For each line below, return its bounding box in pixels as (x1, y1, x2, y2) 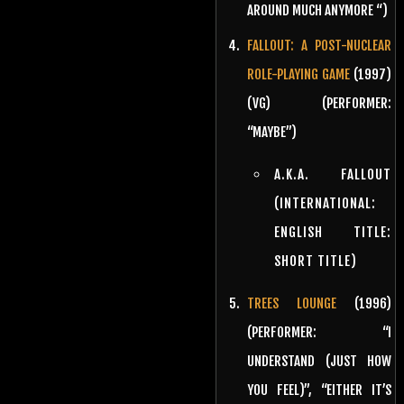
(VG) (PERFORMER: (247, 94, 391, 112)
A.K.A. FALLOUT (274, 165, 391, 183)
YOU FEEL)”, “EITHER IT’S (247, 381, 391, 399)
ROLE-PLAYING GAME (247, 65, 350, 83)
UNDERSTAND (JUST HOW (247, 352, 391, 370)
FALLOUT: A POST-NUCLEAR (247, 36, 391, 54)
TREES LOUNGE (247, 294, 336, 312)
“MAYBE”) (247, 123, 297, 141)
